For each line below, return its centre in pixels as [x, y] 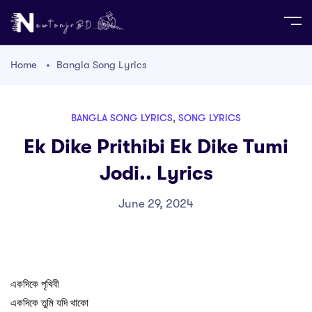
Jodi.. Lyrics [156, 173]
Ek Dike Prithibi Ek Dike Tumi [156, 147]
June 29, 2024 [156, 203]
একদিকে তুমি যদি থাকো [49, 303]
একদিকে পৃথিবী [35, 284]
